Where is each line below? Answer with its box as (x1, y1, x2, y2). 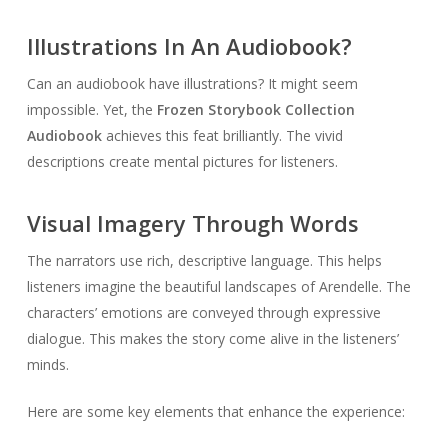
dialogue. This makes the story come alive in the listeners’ (26, 329, 399, 349)
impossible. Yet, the (26, 100, 157, 120)
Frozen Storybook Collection (156, 100, 355, 120)
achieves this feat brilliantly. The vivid (101, 126, 343, 146)
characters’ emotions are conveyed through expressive (26, 303, 381, 323)
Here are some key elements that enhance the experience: (26, 402, 405, 422)
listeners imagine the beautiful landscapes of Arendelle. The (26, 277, 411, 297)
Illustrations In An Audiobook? (26, 31, 352, 62)
